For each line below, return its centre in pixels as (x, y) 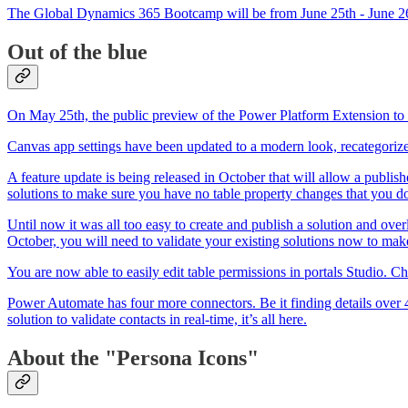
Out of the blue (77, 51)
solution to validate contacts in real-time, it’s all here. (157, 319)
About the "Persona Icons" (133, 357)
